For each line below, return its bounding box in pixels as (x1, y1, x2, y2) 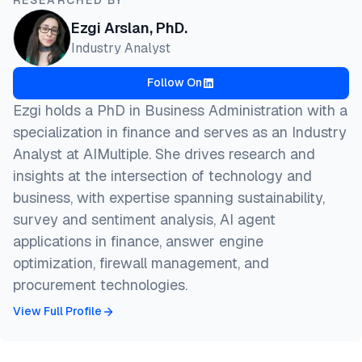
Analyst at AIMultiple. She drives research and (13, 144, 315, 163)
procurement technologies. (13, 275, 187, 294)
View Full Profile (13, 304, 102, 319)
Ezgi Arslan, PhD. (71, 19, 187, 38)
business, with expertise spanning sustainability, (13, 187, 325, 207)
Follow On (147, 75, 202, 90)
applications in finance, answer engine (13, 231, 263, 250)
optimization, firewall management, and (13, 253, 269, 272)
